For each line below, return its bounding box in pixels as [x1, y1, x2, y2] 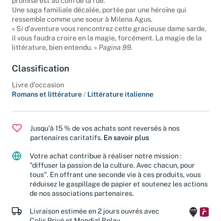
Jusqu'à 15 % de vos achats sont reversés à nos [30, 130, 180, 139]
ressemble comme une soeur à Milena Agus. [12, 22, 152, 31]
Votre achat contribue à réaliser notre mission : [30, 158, 182, 167]
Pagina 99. [99, 50, 133, 59]
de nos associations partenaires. [30, 195, 134, 204]
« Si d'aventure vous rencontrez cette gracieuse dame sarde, [12, 31, 206, 40]
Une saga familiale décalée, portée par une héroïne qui [12, 12, 186, 21]
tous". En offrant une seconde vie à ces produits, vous [30, 177, 201, 185]
